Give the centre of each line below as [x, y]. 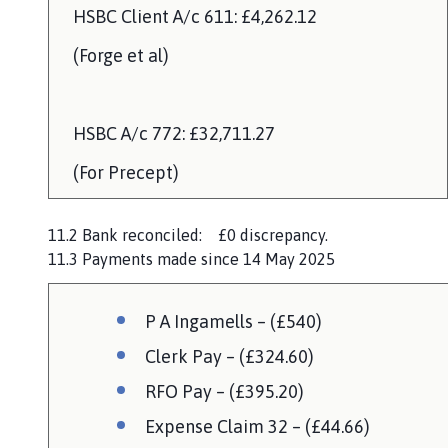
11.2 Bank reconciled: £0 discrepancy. [188, 234]
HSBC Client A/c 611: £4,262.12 [195, 16]
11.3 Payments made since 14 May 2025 [191, 258]
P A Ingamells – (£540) [233, 321]
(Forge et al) [121, 55]
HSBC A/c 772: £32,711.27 [174, 133]
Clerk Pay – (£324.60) [229, 356]
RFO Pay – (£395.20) [224, 391]
